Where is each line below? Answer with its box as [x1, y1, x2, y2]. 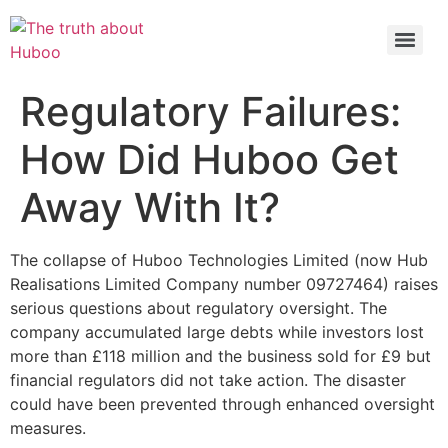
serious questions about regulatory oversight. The [10, 298, 387, 318]
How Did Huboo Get [20, 135, 399, 184]
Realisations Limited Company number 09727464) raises [10, 274, 438, 294]
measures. [10, 418, 86, 438]
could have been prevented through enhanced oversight [10, 394, 435, 414]
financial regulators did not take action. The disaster [10, 370, 406, 390]
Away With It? [20, 183, 280, 232]
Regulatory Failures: [20, 87, 401, 136]
